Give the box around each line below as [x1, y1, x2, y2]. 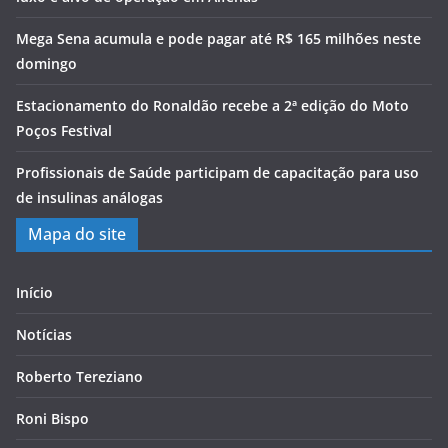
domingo [16, 54, 77, 73]
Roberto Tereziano [16, 367, 143, 386]
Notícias [16, 325, 72, 344]
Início [16, 283, 53, 302]
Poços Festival [16, 121, 112, 140]
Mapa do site [28, 223, 126, 245]
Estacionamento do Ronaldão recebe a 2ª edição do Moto [16, 96, 409, 115]
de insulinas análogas [16, 188, 163, 207]
